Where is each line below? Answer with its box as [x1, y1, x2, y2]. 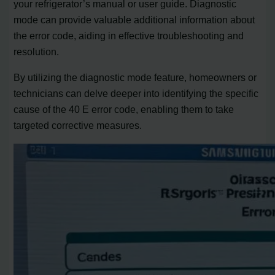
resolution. [14, 46, 60, 58]
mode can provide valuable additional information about [14, 14, 255, 26]
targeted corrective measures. [14, 120, 142, 131]
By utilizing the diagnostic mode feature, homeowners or [14, 72, 257, 83]
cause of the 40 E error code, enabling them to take [14, 104, 234, 115]
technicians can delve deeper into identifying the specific [14, 88, 259, 99]
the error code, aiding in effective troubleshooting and [14, 30, 244, 42]
